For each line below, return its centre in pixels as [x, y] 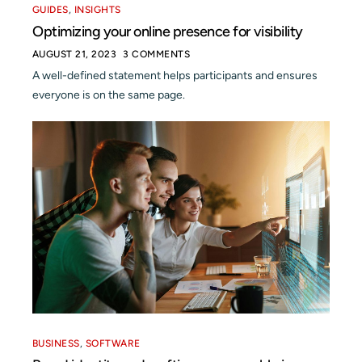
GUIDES [51, 9]
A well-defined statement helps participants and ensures [175, 75]
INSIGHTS [97, 9]
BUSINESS [56, 343]
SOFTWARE [113, 343]
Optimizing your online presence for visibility [168, 31]
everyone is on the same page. [109, 95]
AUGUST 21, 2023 [75, 54]
